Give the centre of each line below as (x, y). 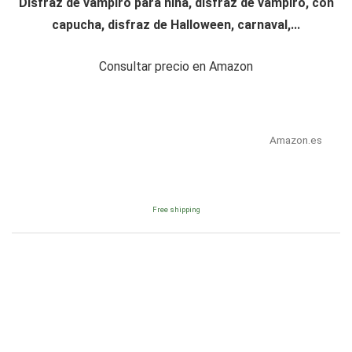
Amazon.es (295, 140)
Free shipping (176, 210)
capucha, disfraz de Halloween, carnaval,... (176, 25)
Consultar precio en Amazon (176, 67)
